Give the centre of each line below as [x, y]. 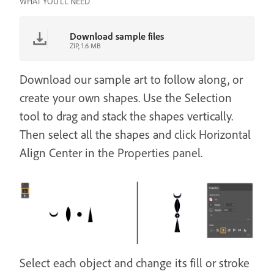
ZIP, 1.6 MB [85, 46]
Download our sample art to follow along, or [131, 80]
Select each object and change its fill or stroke [135, 262]
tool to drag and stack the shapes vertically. [126, 116]
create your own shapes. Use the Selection [126, 98]
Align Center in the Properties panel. [111, 153]
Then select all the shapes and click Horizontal [135, 135]
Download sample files [117, 36]
